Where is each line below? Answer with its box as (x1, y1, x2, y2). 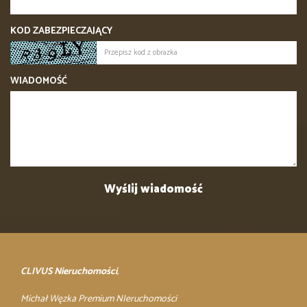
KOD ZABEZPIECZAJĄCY (10, 23, 112, 39)
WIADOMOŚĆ (10, 73, 67, 89)
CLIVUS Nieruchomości (21, 263, 117, 280)
